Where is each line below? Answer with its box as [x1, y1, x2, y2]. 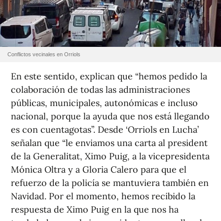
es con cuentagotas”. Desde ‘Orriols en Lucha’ [11, 124, 199, 136]
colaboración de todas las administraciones [11, 84, 190, 96]
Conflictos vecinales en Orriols [7, 51, 80, 58]
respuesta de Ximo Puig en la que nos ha [11, 204, 179, 216]
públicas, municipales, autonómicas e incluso [11, 97, 198, 109]
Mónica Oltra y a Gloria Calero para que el [11, 164, 186, 176]
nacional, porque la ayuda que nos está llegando [11, 110, 210, 122]
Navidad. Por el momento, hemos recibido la [11, 190, 195, 202]
